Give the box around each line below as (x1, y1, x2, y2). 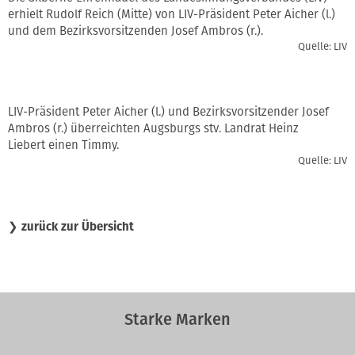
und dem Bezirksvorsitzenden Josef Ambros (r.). (8, 23, 263, 38)
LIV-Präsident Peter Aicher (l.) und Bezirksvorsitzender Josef (8, 104, 329, 119)
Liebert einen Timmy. (8, 137, 119, 152)
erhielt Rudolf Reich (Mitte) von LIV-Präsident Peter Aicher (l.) (8, 6, 335, 21)
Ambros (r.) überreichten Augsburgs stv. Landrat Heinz (8, 120, 299, 136)
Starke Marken (124, 309, 231, 329)
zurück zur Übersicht (21, 219, 134, 234)
